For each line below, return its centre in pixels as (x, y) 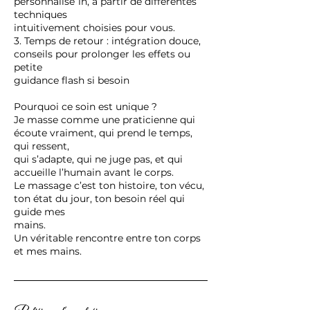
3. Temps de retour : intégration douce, (107, 40)
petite (28, 67)
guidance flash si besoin (72, 80)
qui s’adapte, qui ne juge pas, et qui (98, 159)
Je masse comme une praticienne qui (104, 119)
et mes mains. (48, 251)
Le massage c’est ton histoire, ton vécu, (109, 185)
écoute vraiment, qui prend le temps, (103, 133)
